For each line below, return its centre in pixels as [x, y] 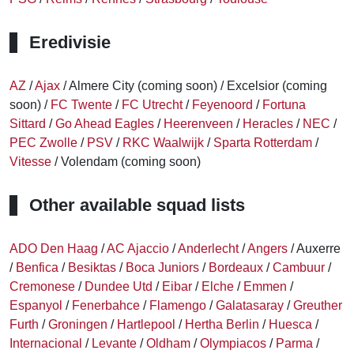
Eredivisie [70, 42]
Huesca [290, 324]
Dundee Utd [119, 286]
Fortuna [284, 105]
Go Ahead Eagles [105, 124]
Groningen [78, 324]
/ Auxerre [314, 249]
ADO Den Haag [54, 249]
